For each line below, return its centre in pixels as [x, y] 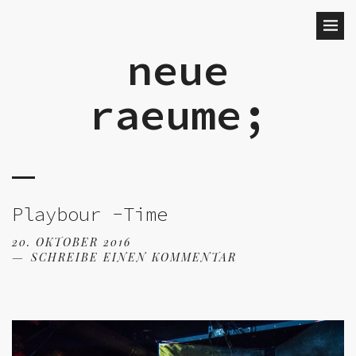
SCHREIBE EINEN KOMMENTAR [134, 257]
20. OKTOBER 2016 [72, 242]
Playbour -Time [90, 214]
